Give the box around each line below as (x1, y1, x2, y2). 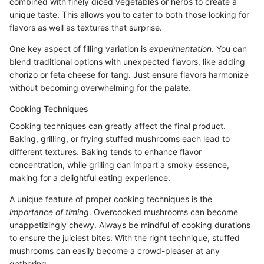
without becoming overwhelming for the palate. (9, 82, 191, 93)
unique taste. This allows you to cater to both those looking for (9, 9, 249, 19)
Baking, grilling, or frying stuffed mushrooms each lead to (9, 133, 230, 144)
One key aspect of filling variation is (9, 43, 149, 54)
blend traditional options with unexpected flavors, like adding (9, 56, 245, 67)
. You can (212, 43, 247, 54)
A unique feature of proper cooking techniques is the (9, 193, 212, 204)
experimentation (149, 43, 212, 54)
